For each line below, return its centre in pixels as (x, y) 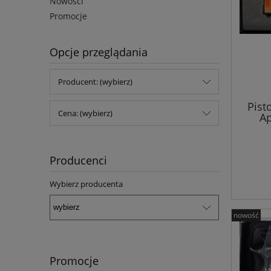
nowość (246, 215)
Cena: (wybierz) (85, 113)
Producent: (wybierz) (95, 82)
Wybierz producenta (86, 184)
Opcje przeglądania (99, 52)
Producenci (78, 161)
